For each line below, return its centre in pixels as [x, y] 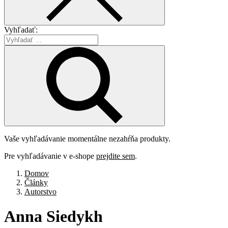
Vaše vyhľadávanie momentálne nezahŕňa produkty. [87, 138]
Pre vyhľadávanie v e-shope [50, 156]
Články [36, 182]
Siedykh [75, 217]
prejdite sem [116, 156]
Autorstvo [40, 191]
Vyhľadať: [21, 30]
